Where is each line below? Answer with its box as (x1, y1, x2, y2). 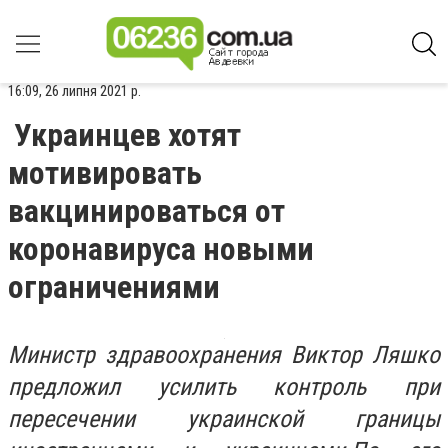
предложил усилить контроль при (8, 373, 440, 401)
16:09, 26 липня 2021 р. (8, 82, 141, 100)
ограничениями (8, 268, 220, 306)
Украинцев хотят (14, 116, 241, 154)
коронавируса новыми (8, 230, 314, 268)
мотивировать (8, 154, 202, 192)
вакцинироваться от (8, 192, 285, 230)
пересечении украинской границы (8, 405, 440, 433)
